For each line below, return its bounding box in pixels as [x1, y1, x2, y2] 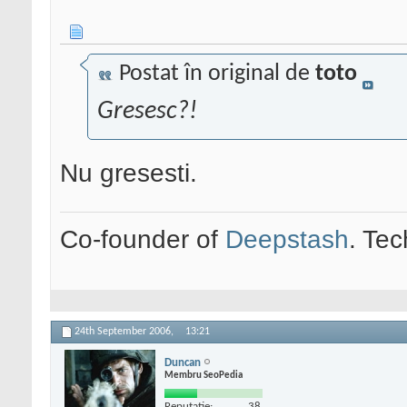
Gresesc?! [97, 99, 197, 125]
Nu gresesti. [60, 158, 197, 188]
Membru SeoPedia [164, 370, 243, 381]
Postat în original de [114, 62, 315, 87]
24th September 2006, [74, 326, 176, 338]
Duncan [164, 356, 201, 369]
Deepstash [225, 224, 349, 254]
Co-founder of [60, 224, 225, 254]
